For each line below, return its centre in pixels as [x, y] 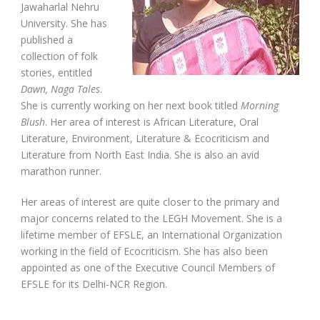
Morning [260, 105]
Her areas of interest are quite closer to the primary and [150, 202]
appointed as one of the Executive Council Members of [148, 267]
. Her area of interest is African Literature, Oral [152, 122]
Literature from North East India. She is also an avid [140, 155]
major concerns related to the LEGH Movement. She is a [151, 218]
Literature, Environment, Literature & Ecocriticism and [145, 138]
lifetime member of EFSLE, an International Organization [151, 235]
